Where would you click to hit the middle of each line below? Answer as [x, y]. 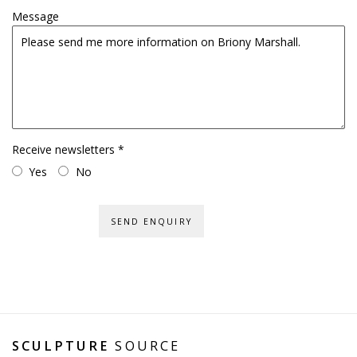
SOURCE [145, 346]
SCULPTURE [61, 346]
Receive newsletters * [68, 150]
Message [35, 17]
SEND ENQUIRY [151, 222]
